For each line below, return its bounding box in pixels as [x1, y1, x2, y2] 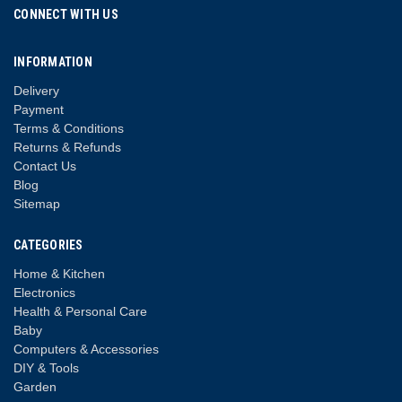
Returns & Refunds [13, 139, 121, 154]
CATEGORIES [13, 237, 83, 252]
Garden [13, 379, 57, 394]
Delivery [13, 83, 59, 98]
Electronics [13, 284, 75, 300]
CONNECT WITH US [13, 6, 118, 22]
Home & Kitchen [13, 266, 105, 281]
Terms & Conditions [13, 120, 124, 135]
